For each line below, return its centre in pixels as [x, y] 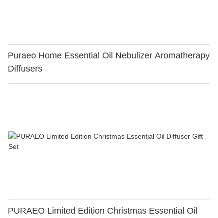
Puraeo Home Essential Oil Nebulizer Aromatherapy [109, 55]
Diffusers [25, 69]
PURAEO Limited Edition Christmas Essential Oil [103, 210]
